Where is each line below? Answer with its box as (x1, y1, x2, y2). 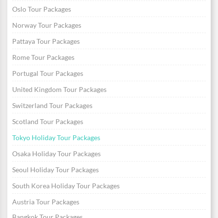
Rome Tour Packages (12, 53, 74, 62)
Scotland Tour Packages (12, 117, 83, 126)
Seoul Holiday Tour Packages (12, 165, 99, 174)
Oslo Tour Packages (12, 5, 71, 14)
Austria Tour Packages (12, 198, 79, 206)
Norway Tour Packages (12, 21, 81, 30)
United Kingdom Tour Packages (12, 85, 107, 94)
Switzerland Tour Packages (12, 101, 92, 110)
